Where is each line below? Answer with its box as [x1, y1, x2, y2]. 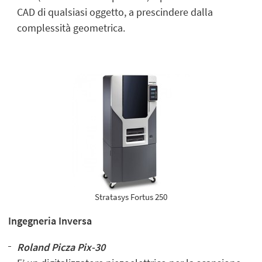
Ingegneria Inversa [8, 214, 92, 228]
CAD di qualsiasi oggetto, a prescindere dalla [17, 5, 213, 19]
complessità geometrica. [17, 20, 126, 35]
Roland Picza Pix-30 [17, 240, 108, 254]
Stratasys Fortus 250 [95, 191, 167, 202]
